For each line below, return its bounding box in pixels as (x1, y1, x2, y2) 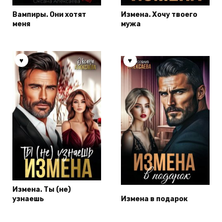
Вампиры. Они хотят (12, 10, 86, 19)
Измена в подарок (121, 195, 188, 204)
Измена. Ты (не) (12, 185, 71, 194)
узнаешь (12, 195, 44, 204)
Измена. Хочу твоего (121, 10, 197, 19)
